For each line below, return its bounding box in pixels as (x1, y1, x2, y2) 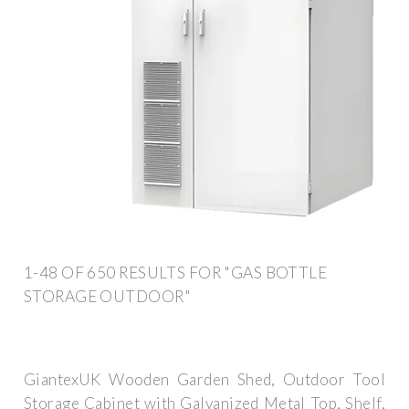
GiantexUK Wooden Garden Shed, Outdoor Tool (24, 370, 385, 390)
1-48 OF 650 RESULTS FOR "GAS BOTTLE (24, 262, 328, 282)
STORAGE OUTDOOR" (24, 286, 191, 306)
